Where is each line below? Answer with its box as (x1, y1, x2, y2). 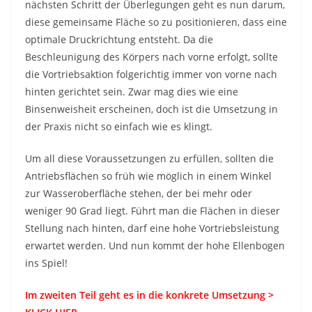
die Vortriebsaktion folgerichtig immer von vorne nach (25, 68, 277, 81)
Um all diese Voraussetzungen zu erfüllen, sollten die (25, 152, 274, 165)
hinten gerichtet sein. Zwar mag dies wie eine (25, 85, 238, 98)
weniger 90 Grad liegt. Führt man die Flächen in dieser (25, 204, 280, 217)
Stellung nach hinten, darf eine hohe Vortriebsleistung (25, 221, 279, 235)
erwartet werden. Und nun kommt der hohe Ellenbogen (25, 239, 285, 252)
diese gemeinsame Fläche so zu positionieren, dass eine (25, 15, 287, 29)
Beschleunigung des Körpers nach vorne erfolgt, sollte (25, 50, 278, 63)
